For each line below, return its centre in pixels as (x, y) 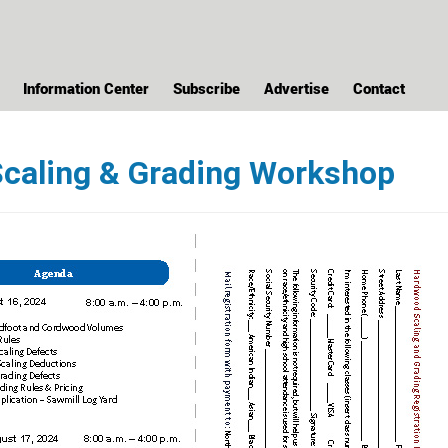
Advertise (296, 88)
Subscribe (206, 88)
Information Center (86, 88)
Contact (379, 88)
